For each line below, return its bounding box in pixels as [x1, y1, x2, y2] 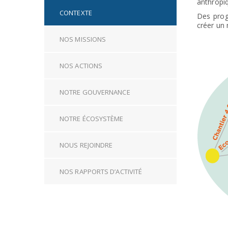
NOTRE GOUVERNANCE [60, 88, 130, 97]
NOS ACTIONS [60, 61, 103, 70]
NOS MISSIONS [60, 35, 106, 44]
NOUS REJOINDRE [60, 140, 113, 150]
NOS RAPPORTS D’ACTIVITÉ [60, 167, 142, 176]
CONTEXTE [60, 8, 92, 17]
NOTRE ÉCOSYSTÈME [60, 114, 124, 123]
